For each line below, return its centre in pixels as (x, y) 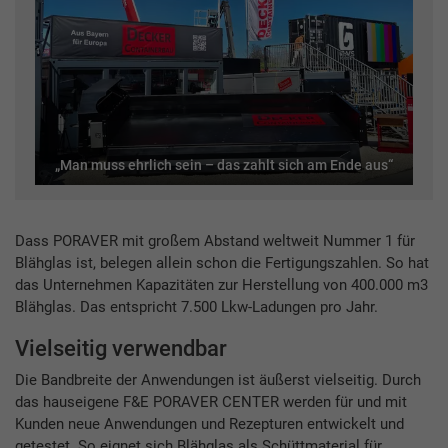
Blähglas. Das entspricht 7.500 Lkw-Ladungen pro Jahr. (196, 306)
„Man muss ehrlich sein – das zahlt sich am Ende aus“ (224, 164)
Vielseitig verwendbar (121, 349)
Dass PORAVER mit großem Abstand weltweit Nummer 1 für (215, 240)
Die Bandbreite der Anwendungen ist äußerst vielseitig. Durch (218, 380)
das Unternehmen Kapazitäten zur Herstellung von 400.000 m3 (221, 284)
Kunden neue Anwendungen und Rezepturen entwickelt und (209, 424)
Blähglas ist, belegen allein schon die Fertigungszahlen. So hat (222, 262)
